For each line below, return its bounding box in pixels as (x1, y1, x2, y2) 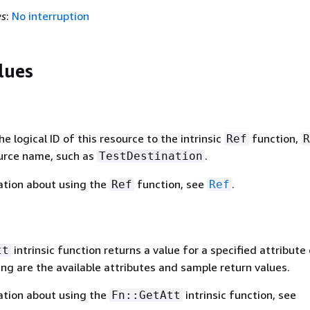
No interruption (11, 8, 89, 23)
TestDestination (99, 149, 203, 163)
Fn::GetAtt (111, 288, 181, 302)
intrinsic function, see (183, 287, 296, 302)
